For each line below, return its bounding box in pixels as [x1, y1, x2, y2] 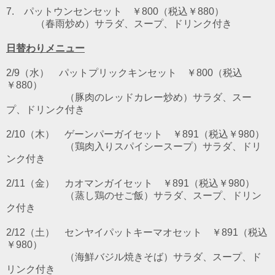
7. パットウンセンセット [6, 6, 132, 17]
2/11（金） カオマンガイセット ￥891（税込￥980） [6, 177, 255, 188]
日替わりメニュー [6, 42, 85, 53]
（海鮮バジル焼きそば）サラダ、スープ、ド [6, 251, 261, 262]
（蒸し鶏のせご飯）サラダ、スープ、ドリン [6, 190, 261, 201]
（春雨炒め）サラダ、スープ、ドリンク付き [6, 18, 232, 29]
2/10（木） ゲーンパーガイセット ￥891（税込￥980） [6, 128, 265, 139]
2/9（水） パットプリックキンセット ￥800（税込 [6, 67, 242, 78]
